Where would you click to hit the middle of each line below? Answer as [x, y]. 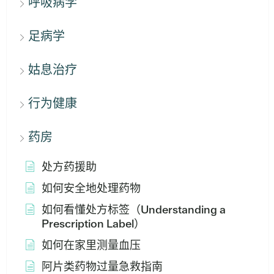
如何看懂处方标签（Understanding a [134, 209]
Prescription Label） [93, 223]
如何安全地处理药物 [91, 188]
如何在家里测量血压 [91, 245]
